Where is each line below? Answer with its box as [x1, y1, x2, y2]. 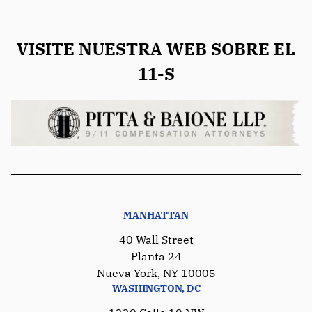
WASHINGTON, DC [111, 281, 201, 295]
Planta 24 [130, 249, 182, 263]
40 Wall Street [118, 232, 194, 247]
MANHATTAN [123, 208, 189, 221]
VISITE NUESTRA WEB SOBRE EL [17, 37, 295, 60]
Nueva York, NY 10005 [96, 265, 216, 280]
